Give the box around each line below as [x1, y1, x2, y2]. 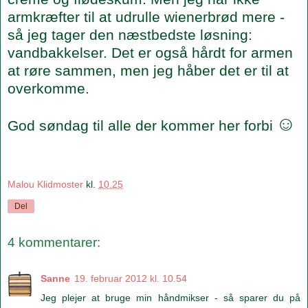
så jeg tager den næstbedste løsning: [8, 26, 252, 43]
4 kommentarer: [8, 235, 100, 250]
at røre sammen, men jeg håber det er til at [8, 62, 289, 78]
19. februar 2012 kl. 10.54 [74, 272, 187, 284]
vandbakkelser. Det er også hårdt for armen [8, 44, 293, 60]
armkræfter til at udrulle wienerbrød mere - [8, 8, 285, 25]
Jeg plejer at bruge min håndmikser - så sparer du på [41, 291, 300, 303]
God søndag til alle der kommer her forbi [8, 117, 273, 133]
